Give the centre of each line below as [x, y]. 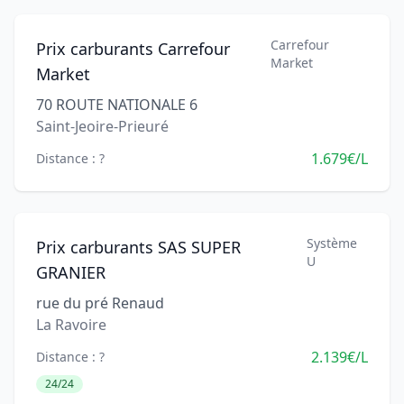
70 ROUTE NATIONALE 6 [117, 105]
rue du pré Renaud [100, 303]
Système [332, 243]
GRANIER [71, 272]
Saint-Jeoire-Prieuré [102, 126]
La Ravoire [71, 325]
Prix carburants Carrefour [133, 49]
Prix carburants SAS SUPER [138, 247]
